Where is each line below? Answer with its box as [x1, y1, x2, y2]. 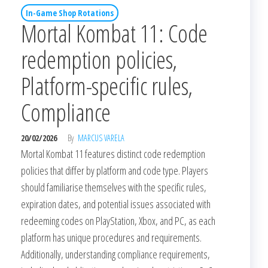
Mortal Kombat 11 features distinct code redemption [21, 146, 205, 161]
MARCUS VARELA [78, 132, 124, 144]
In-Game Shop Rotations [26, 7, 114, 19]
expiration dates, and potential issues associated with [21, 196, 211, 211]
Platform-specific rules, [21, 69, 193, 102]
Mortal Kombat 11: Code [21, 16, 208, 50]
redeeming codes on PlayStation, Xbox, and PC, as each [21, 213, 215, 228]
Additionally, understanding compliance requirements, [21, 246, 210, 261]
